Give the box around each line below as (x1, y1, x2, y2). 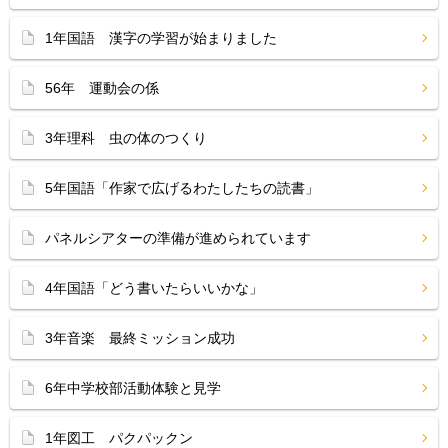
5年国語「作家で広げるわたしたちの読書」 (45, 180, 319, 196)
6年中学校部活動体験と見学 (45, 380, 221, 396)
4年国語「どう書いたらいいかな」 (45, 280, 263, 296)
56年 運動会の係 (45, 80, 159, 96)
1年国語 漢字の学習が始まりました (45, 30, 277, 46)
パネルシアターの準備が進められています (45, 230, 311, 246)
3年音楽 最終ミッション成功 (45, 330, 235, 346)
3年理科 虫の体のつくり (45, 130, 207, 146)
